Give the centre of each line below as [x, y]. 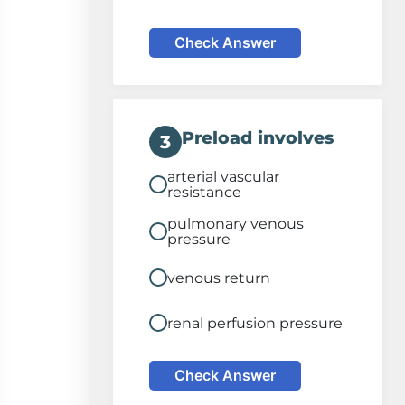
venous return [219, 278]
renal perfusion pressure [255, 323]
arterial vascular [223, 177]
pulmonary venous [235, 224]
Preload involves [258, 137]
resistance [204, 192]
